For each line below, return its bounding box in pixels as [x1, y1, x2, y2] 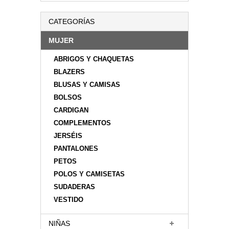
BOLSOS [54, 94, 82, 101]
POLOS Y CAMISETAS [54, 170, 125, 178]
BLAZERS [54, 68, 85, 76]
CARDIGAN [54, 106, 88, 114]
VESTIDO [54, 196, 83, 203]
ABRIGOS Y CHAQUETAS [54, 55, 134, 63]
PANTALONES [54, 145, 98, 152]
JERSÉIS [54, 132, 82, 140]
